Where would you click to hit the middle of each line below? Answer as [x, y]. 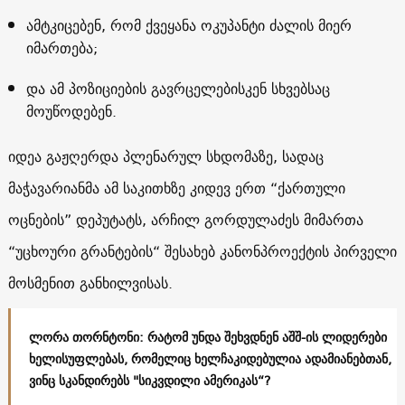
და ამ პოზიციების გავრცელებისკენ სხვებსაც [178, 88]
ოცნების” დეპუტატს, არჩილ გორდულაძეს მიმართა [185, 219]
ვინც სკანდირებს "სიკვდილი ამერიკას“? [149, 380]
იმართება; [61, 47]
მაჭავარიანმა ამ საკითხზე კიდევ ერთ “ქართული [176, 188]
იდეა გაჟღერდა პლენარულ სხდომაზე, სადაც [165, 156]
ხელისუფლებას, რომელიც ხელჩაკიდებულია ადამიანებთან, [210, 358]
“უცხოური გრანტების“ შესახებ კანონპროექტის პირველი [202, 251]
